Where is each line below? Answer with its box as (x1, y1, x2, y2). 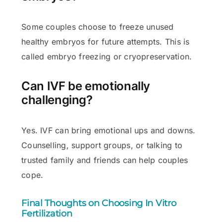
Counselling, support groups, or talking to (21, 140, 183, 151)
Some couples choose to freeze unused (21, 21, 174, 32)
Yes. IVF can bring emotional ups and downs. (21, 125, 196, 136)
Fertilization (21, 208, 72, 220)
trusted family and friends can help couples (21, 155, 188, 166)
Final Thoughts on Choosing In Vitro (21, 198, 176, 209)
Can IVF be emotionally (21, 79, 151, 94)
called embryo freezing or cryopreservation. (21, 51, 192, 61)
